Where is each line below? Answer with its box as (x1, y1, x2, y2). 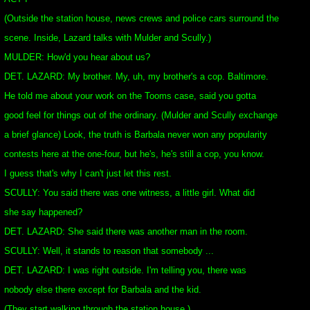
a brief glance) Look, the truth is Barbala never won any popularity (4, 129, 267, 140)
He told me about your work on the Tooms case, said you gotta (4, 91, 256, 101)
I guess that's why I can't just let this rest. (4, 168, 172, 179)
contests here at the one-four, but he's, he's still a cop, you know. (4, 149, 264, 159)
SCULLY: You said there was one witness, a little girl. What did (4, 188, 255, 198)
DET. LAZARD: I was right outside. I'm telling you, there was (4, 265, 246, 275)
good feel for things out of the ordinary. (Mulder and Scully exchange (4, 110, 277, 120)
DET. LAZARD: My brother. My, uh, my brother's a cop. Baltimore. (4, 71, 268, 82)
